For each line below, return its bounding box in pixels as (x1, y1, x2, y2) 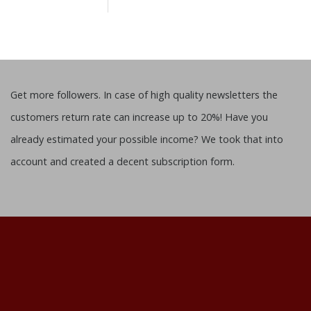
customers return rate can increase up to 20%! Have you (10, 110, 268, 124)
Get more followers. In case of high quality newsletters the (10, 87, 278, 101)
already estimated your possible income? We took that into (10, 132, 283, 146)
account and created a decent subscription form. (10, 154, 235, 168)
